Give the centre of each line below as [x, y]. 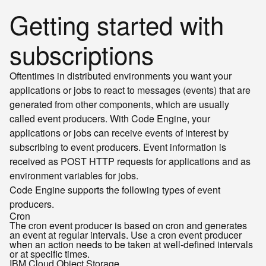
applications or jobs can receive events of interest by [119, 133]
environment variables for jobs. [74, 175]
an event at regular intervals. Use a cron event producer [126, 235]
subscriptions [82, 54]
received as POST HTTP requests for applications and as [130, 161]
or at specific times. [50, 254]
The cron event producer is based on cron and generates [128, 225]
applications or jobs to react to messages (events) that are [130, 90]
